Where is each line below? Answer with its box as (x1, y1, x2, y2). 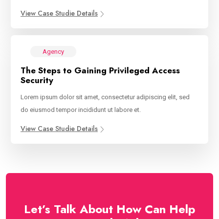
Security (21, 74, 53, 87)
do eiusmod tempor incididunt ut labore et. (21, 106, 141, 114)
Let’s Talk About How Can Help (24, 200, 195, 218)
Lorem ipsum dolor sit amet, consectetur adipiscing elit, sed (21, 93, 190, 101)
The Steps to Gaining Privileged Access (21, 65, 180, 77)
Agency (43, 48, 64, 56)
